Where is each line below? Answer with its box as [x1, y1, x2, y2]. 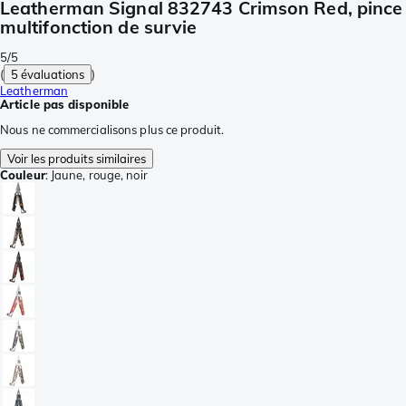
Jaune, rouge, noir [50, 168, 148, 183]
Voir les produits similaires [7, 151, 146, 167]
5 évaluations [11, 67, 85, 82]
